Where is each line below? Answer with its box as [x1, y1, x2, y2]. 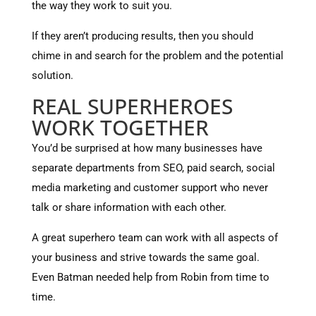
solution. [31, 69, 73, 82]
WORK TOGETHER [31, 113, 209, 142]
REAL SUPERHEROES [31, 92, 233, 121]
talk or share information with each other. [31, 201, 226, 214]
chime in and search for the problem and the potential [31, 49, 284, 62]
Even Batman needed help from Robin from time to [31, 271, 269, 284]
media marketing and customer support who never [31, 181, 268, 194]
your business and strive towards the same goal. [31, 251, 260, 264]
